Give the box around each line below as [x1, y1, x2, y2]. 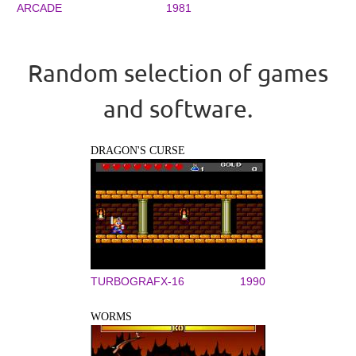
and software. [103, 95, 253, 122]
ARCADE [17, 2, 63, 14]
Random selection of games [28, 59, 328, 87]
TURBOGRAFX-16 [91, 275, 184, 288]
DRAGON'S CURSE [91, 145, 185, 157]
